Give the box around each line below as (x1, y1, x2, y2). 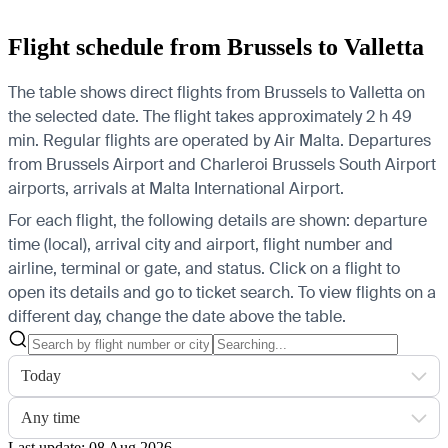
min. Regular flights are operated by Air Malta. (8, 129, 344, 151)
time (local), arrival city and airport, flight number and (8, 233, 393, 255)
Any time (21, 408, 80, 426)
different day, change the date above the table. (8, 305, 346, 327)
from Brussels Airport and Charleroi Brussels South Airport (8, 153, 436, 175)
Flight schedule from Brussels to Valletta (8, 33, 424, 60)
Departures (344, 129, 431, 151)
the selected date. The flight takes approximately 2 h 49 (8, 105, 412, 127)
